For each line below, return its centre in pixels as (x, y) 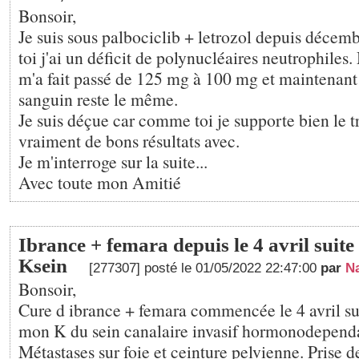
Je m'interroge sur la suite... (113, 161)
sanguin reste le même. (98, 99)
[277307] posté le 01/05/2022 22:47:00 (205, 268)
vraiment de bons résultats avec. (129, 141)
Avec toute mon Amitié (100, 182)
